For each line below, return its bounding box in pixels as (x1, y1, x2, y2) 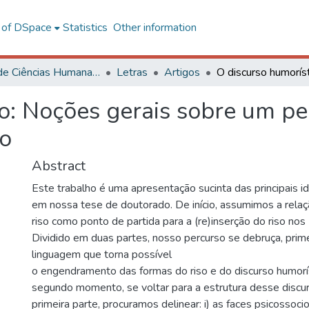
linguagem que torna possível (32, 247, 172, 262)
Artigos (164, 65, 200, 80)
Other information (112, 20, 197, 35)
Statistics (62, 20, 108, 35)
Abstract (32, 157, 86, 175)
